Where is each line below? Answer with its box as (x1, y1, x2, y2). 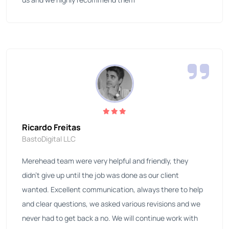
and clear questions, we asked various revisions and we (22, 199, 200, 209)
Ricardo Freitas (22, 122, 81, 133)
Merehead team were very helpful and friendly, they (22, 156, 188, 166)
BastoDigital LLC (22, 134, 76, 144)
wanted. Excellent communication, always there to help (22, 185, 203, 195)
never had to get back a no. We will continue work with (22, 213, 198, 223)
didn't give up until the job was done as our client (22, 170, 179, 180)
